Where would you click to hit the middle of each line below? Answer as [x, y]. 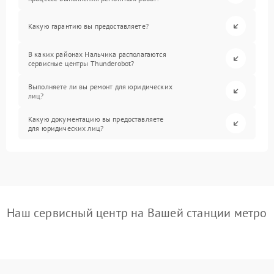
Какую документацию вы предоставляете [96, 119]
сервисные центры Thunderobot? [81, 63]
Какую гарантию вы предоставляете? [88, 26]
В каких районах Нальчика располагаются [97, 54]
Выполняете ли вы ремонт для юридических [100, 86]
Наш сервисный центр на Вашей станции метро [137, 213]
